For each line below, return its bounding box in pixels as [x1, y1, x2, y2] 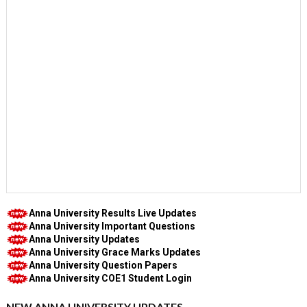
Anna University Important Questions [28, 221, 195, 232]
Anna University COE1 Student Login [28, 273, 192, 284]
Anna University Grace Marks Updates [28, 247, 201, 258]
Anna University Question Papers [28, 260, 177, 271]
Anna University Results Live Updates [28, 208, 197, 219]
